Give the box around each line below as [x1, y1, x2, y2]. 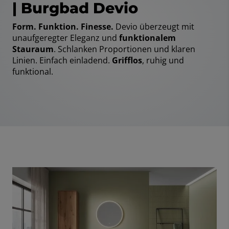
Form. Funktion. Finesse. [12, 21, 113, 33]
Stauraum [12, 43, 54, 55]
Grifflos [112, 55, 142, 66]
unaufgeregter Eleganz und [12, 32, 119, 44]
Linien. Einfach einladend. [12, 55, 112, 66]
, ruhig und [142, 55, 184, 66]
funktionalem [119, 32, 176, 44]
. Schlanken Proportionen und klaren [54, 43, 195, 55]
